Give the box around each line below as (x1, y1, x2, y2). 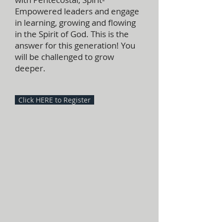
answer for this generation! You (15, 40, 135, 51)
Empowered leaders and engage (15, 5, 139, 17)
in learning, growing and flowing (15, 17, 136, 28)
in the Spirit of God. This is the (15, 28, 129, 40)
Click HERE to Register (18, 95, 91, 105)
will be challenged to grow (15, 51, 114, 62)
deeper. (15, 62, 46, 74)
